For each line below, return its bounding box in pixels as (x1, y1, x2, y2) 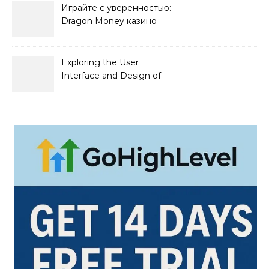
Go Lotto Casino (61, 83, 129, 94)
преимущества (61, 42, 125, 53)
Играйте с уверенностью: (61, 2, 171, 13)
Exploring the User (61, 57, 139, 68)
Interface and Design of (61, 70, 161, 81)
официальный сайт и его (61, 29, 166, 40)
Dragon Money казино (61, 16, 157, 26)
